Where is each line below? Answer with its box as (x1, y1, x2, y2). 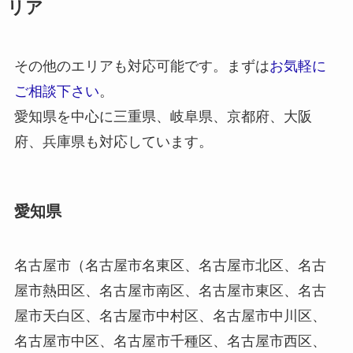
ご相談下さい (13, 83, 99, 99)
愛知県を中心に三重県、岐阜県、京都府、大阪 (13, 108, 312, 124)
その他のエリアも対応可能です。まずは (13, 58, 269, 74)
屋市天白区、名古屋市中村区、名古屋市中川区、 (13, 308, 326, 325)
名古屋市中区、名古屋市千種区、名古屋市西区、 (13, 333, 326, 350)
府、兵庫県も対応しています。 (13, 133, 213, 150)
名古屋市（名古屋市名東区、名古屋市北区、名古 (13, 258, 326, 274)
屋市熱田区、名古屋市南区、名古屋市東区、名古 (13, 283, 326, 299)
